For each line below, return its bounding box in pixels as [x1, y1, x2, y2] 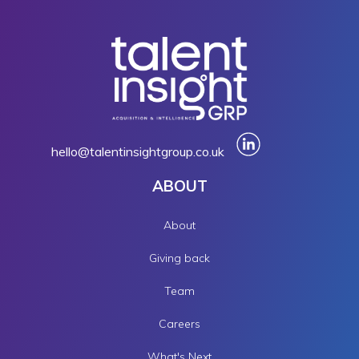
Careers [159, 317, 200, 332]
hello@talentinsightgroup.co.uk [50, 143, 224, 160]
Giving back [149, 251, 210, 266]
